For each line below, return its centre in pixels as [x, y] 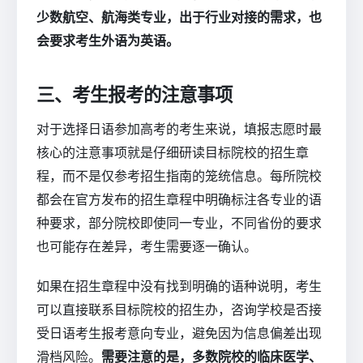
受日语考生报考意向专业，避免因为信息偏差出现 [179, 333]
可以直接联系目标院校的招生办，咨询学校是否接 [179, 310]
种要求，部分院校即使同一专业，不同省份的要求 [179, 223]
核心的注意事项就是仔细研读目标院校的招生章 [173, 153]
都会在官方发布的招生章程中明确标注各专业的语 [179, 200]
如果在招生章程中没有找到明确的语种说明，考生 [179, 286]
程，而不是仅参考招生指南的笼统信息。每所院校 [179, 176]
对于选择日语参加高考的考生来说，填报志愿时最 [179, 129]
